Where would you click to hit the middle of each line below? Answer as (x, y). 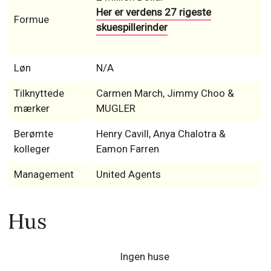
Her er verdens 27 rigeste (153, 12)
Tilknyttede (39, 93)
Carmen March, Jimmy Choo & (165, 93)
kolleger (32, 149)
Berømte (33, 134)
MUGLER (116, 109)
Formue (31, 20)
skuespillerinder (132, 28)
